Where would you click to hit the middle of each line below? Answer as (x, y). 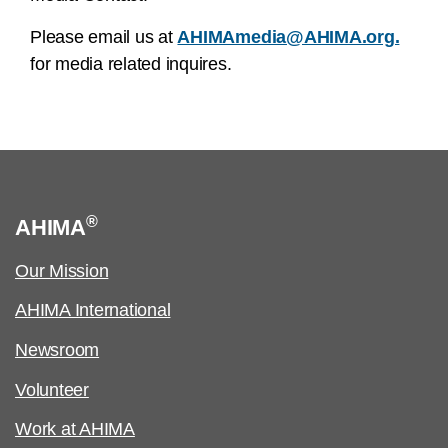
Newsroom (57, 350)
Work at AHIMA (75, 429)
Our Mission (62, 270)
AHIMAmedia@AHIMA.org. (288, 37)
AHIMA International (93, 310)
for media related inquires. (131, 64)
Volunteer (52, 389)
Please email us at (104, 37)
